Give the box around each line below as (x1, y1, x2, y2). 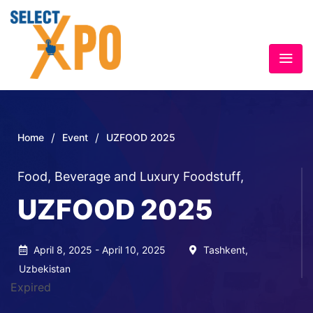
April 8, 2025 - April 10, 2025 (31, 243, 168, 256)
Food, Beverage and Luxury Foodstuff (17, 168, 240, 184)
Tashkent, (201, 243, 248, 256)
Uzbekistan (19, 262, 71, 275)
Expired (10, 279, 51, 294)
